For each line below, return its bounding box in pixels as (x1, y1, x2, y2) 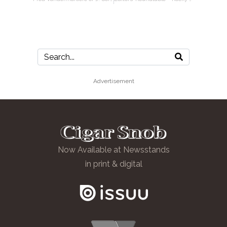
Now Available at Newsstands (57, 145, 170, 155)
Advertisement (93, 78, 134, 85)
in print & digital (85, 159, 142, 169)
